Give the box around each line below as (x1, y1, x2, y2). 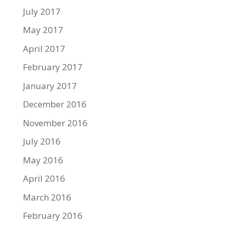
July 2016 (22, 135, 61, 147)
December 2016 (22, 98, 87, 110)
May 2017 (22, 24, 63, 36)
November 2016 (22, 117, 88, 129)
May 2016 (22, 154, 63, 166)
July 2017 (22, 5, 61, 17)
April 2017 (22, 42, 65, 54)
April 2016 (22, 173, 65, 184)
